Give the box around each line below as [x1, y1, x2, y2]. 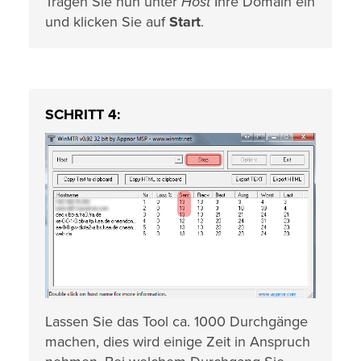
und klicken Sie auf [45, 13, 169, 31]
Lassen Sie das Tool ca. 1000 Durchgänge [45, 313, 308, 331]
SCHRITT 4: [45, 106, 121, 124]
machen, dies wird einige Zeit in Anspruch [45, 333, 310, 351]
